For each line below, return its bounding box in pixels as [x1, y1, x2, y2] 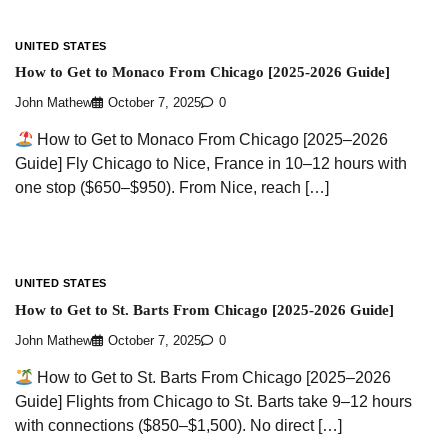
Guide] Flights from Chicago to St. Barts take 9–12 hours [15, 393, 412, 411]
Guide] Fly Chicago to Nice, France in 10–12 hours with [15, 155, 407, 173]
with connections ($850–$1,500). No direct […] [15, 417, 342, 435]
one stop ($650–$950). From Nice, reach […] [15, 179, 329, 197]
